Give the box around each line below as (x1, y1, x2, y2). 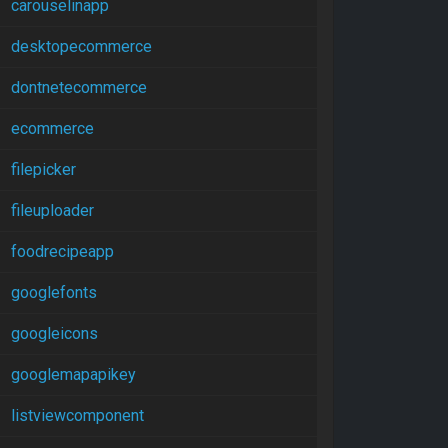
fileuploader (11, 201, 94, 220)
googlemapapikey (11, 365, 136, 384)
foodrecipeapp (11, 242, 114, 261)
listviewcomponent (11, 406, 144, 425)
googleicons (11, 324, 98, 343)
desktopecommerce (11, 37, 152, 56)
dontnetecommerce (11, 78, 147, 97)
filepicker (11, 160, 76, 179)
